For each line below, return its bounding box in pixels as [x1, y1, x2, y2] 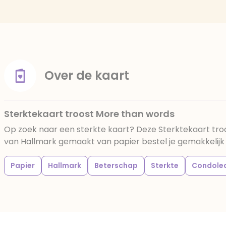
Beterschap [94, 160, 138, 171]
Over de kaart [44, 67, 129, 84]
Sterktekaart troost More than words [4, 107, 175, 120]
